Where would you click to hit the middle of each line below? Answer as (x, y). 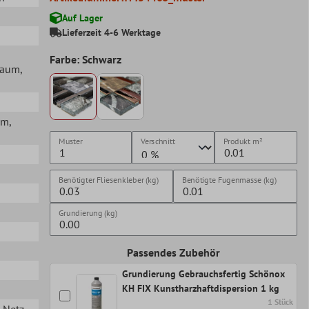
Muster (70, 141)
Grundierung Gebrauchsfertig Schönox (203, 274)
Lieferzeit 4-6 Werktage (111, 32)
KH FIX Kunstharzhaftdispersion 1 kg (200, 289)
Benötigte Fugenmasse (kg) (230, 180)
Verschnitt (158, 141)
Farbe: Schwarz (85, 59)
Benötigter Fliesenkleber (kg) (108, 180)
